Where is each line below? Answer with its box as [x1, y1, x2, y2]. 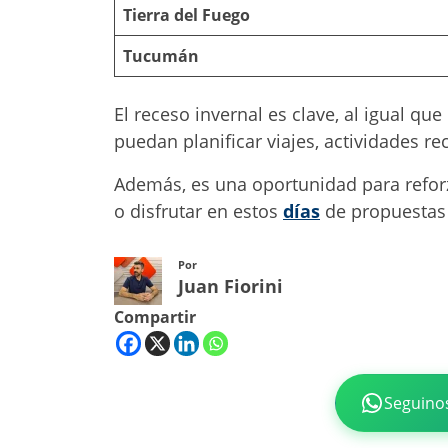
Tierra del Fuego [123, 3, 250, 26]
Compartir [114, 305, 196, 328]
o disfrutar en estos [114, 198, 283, 223]
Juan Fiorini [178, 273, 283, 298]
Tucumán [123, 44, 199, 67]
